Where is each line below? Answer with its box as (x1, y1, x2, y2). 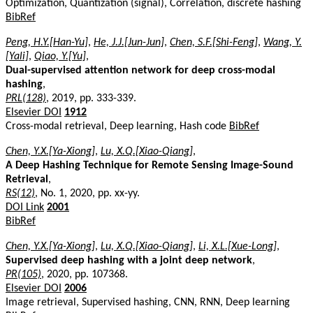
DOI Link (6, 201, 44, 213)
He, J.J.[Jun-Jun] (94, 36, 164, 48)
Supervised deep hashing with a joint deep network (6, 254, 252, 266)
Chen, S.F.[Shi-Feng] (170, 36, 258, 48)
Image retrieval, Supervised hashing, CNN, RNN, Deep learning (6, 296, 290, 308)
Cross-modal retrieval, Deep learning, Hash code (6, 120, 229, 132)
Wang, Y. (263, 36, 302, 48)
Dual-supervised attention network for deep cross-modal (6, 64, 275, 76)
